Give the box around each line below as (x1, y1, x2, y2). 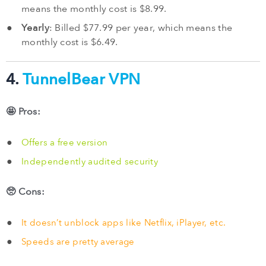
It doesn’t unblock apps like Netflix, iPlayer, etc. (21, 217, 226, 229)
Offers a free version (21, 137, 108, 149)
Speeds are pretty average (21, 236, 135, 248)
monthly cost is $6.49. (21, 36, 118, 49)
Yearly (21, 21, 49, 35)
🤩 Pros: (6, 105, 41, 119)
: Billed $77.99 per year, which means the (49, 21, 233, 35)
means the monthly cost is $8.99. (21, 2, 167, 16)
